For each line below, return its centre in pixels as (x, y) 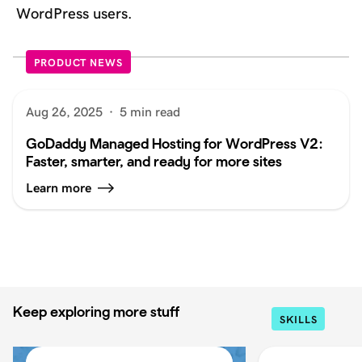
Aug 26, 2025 (64, 112)
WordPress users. (74, 13)
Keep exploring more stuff (96, 311)
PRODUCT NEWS (78, 63)
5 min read (150, 112)
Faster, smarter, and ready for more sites (154, 161)
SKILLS (299, 320)
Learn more (59, 188)
